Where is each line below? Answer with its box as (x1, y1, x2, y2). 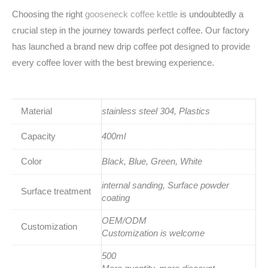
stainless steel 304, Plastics (102, 106, 210, 116)
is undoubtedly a (178, 10, 243, 20)
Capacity (20, 131, 56, 141)
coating (102, 193, 130, 203)
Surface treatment (20, 186, 91, 196)
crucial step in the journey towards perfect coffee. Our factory (12, 26, 249, 36)
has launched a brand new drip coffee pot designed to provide (12, 42, 250, 52)
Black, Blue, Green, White (102, 156, 202, 166)
